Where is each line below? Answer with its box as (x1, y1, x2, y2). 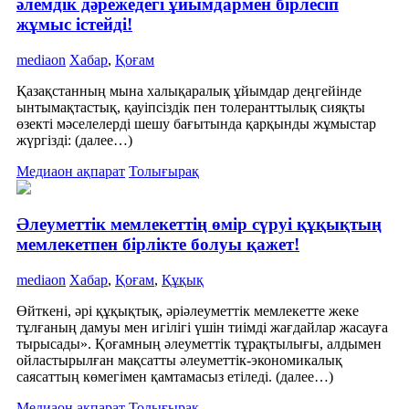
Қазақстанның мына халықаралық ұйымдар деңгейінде (16, 82, 362, 99)
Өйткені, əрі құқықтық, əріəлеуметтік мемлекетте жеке (16, 303, 359, 320)
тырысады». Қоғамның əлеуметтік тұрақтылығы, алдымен (16, 336, 382, 352)
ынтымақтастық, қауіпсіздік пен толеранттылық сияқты (16, 99, 365, 115)
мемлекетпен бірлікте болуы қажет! (16, 235, 299, 255)
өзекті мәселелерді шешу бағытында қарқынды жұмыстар (16, 115, 376, 131)
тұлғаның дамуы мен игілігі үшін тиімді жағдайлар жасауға (16, 320, 388, 336)
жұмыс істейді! (16, 14, 132, 34)
